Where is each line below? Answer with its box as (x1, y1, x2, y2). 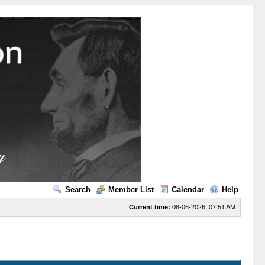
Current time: (128, 203, 170, 211)
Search (64, 185, 91, 194)
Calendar (171, 185, 204, 194)
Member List (108, 185, 154, 194)
